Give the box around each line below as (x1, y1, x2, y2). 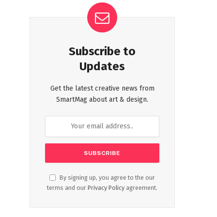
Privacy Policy (88, 184, 124, 191)
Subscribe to (69, 44, 136, 58)
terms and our (47, 184, 88, 191)
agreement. (124, 184, 157, 191)
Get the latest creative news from (50, 84, 155, 93)
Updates (79, 59, 125, 73)
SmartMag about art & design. (56, 95, 148, 104)
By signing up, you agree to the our (58, 173, 155, 181)
